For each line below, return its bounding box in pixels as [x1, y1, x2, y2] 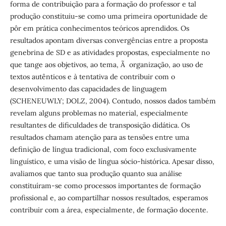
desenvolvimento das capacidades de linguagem [10, 84, 167, 93]
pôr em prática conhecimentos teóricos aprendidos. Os [10, 24, 189, 33]
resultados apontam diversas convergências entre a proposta [10, 36, 208, 45]
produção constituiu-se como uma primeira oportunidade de [10, 12, 208, 21]
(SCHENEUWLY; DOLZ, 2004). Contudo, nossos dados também [10, 96, 216, 105]
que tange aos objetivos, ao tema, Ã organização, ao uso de [10, 60, 203, 69]
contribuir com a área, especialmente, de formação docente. [10, 205, 208, 214]
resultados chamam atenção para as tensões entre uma [10, 133, 189, 142]
